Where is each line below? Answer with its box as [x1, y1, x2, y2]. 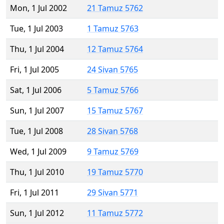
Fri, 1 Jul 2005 [10, 64, 59, 75]
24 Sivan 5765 [87, 64, 138, 75]
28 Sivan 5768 [87, 125, 138, 137]
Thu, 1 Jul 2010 [10, 166, 64, 178]
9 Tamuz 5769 [87, 146, 138, 157]
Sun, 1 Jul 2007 [10, 105, 64, 116]
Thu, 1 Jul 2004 [10, 43, 64, 55]
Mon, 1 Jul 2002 [10, 2, 67, 14]
